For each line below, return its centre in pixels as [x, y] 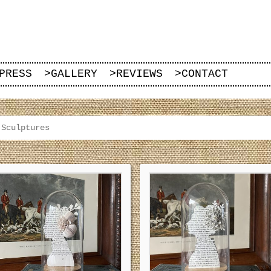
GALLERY [74, 74]
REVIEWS [139, 74]
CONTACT [205, 74]
